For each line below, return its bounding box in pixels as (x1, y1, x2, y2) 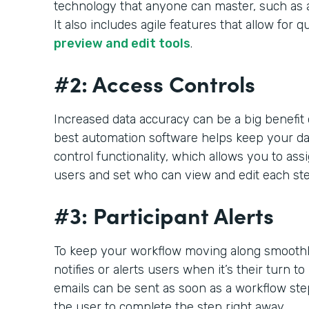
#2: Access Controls (54, 67, 255, 99)
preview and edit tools (54, 35, 190, 51)
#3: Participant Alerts (54, 199, 274, 230)
